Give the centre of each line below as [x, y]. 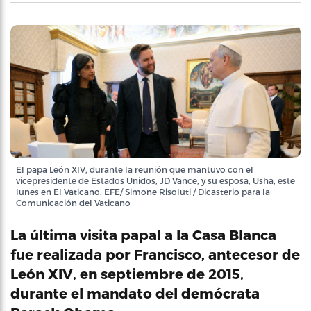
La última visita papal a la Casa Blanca [143, 234]
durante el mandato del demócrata [135, 293]
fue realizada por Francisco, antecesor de [155, 254]
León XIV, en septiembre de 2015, [127, 273]
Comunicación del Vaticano [73, 202]
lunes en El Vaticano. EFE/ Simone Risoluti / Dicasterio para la [143, 191]
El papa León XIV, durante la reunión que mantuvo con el [135, 169]
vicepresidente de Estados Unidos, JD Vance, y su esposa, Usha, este [155, 180]
